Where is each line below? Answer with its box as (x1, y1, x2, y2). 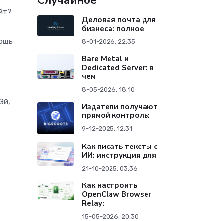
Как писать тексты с (82, 142, 158, 152)
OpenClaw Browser (82, 189, 152, 200)
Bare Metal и (82, 54, 129, 64)
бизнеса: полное (82, 24, 145, 34)
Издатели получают (82, 102, 158, 112)
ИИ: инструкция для (82, 150, 157, 161)
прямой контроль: (82, 110, 150, 121)
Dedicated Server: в (82, 63, 154, 73)
